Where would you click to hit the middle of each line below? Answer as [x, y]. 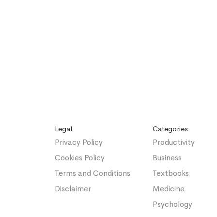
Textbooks [170, 173]
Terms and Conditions [93, 173]
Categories [170, 129]
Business [167, 158]
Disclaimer [73, 189]
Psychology [172, 204]
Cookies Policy [80, 158]
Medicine [168, 189]
